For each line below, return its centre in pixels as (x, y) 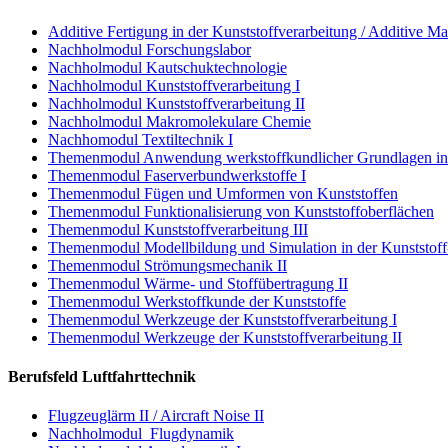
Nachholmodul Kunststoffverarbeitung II (176, 103)
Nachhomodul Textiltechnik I (140, 139)
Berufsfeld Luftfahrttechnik (102, 377)
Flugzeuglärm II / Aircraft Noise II (156, 416)
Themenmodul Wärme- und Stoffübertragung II (198, 283)
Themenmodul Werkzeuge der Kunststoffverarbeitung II (225, 337)
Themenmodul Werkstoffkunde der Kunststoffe (197, 301)
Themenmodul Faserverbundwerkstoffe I (177, 175)
